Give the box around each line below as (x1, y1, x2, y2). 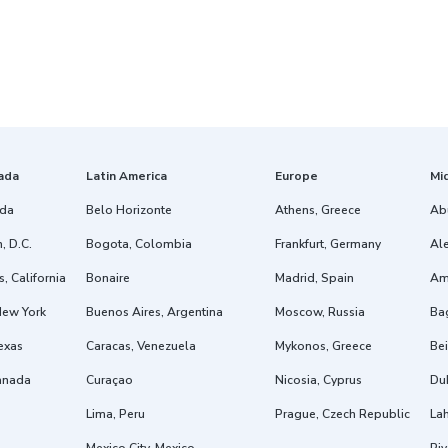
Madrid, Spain (275, 270, 354, 286)
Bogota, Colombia (86, 236, 192, 252)
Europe (275, 168, 318, 184)
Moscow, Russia (275, 304, 365, 320)
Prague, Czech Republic (275, 406, 410, 422)
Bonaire (86, 270, 130, 286)
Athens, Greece (275, 202, 361, 218)
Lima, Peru (86, 406, 145, 422)
